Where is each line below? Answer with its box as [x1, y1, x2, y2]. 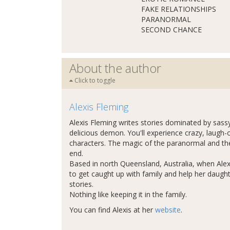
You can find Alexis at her [69, 205, 155, 215]
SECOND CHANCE [141, 25, 202, 35]
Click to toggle [73, 76, 116, 85]
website [155, 205, 181, 215]
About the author [69, 60, 161, 77]
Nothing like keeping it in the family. [69, 189, 187, 200]
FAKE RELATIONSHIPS [141, 4, 216, 14]
